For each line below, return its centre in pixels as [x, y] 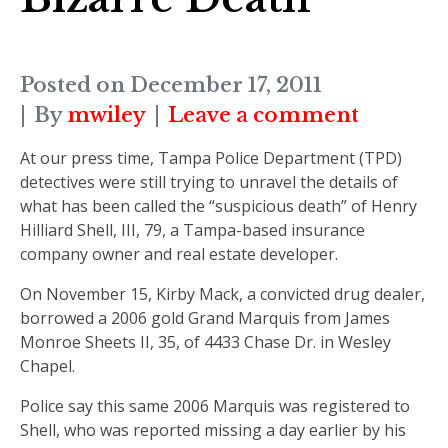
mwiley [106, 114]
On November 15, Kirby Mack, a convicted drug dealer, [222, 293]
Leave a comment [263, 114]
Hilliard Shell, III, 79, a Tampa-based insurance [192, 229]
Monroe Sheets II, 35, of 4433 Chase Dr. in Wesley [205, 341]
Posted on [75, 84]
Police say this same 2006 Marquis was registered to [215, 405]
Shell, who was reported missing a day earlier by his [213, 429]
